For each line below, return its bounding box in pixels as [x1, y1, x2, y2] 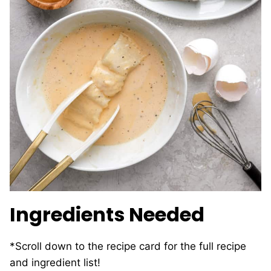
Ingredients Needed [10, 201, 209, 229]
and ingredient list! [10, 256, 100, 269]
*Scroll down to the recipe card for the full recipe [10, 240, 246, 253]
